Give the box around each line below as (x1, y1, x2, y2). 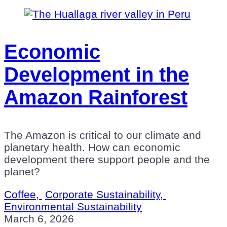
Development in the (4, 63, 189, 86)
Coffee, (4, 188, 42, 200)
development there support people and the (4, 153, 210, 165)
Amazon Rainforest (4, 86, 187, 108)
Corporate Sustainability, (45, 188, 166, 200)
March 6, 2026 (4, 212, 74, 224)
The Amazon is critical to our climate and (4, 129, 201, 141)
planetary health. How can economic (4, 141, 180, 153)
